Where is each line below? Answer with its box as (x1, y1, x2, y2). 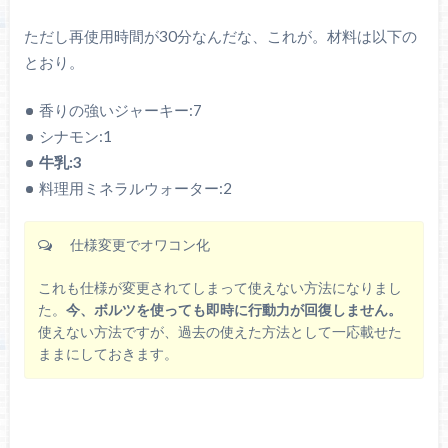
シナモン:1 (39, 127, 113, 146)
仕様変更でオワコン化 (56, 237, 211, 254)
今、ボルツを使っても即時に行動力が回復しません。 (66, 301, 403, 318)
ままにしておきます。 (38, 345, 179, 362)
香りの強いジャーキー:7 (39, 101, 203, 120)
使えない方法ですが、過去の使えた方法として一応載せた (38, 323, 403, 340)
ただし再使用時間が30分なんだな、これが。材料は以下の (23, 26, 417, 45)
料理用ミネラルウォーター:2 (39, 179, 233, 198)
